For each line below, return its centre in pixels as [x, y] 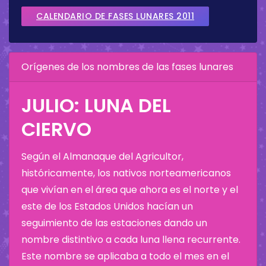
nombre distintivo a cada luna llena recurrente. [131, 239]
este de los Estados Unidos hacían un [107, 206]
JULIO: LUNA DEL [96, 105]
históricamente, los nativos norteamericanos [126, 173]
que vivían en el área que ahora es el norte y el [130, 189]
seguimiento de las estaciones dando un [114, 223]
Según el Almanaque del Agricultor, [102, 156]
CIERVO [56, 129]
